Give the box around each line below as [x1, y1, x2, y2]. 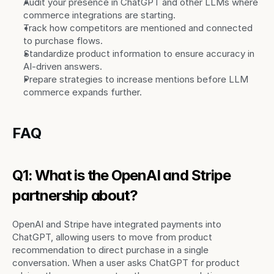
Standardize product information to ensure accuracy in [23, 48, 254, 59]
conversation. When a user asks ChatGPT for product [12, 257, 240, 268]
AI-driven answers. [23, 61, 102, 72]
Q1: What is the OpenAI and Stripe [12, 166, 231, 184]
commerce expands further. [23, 86, 142, 98]
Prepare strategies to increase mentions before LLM [23, 73, 248, 85]
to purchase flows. [23, 35, 103, 46]
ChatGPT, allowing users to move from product [12, 231, 212, 243]
